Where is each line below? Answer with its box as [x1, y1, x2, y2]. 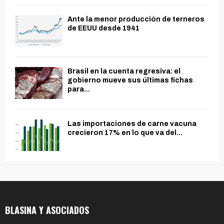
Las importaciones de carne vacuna [67, 119, 196, 127]
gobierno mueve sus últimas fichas [67, 76, 193, 84]
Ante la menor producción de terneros [67, 15, 204, 23]
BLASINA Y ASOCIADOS [5, 203, 89, 216]
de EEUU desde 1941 [67, 24, 139, 32]
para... [67, 85, 90, 93]
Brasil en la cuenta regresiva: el [67, 67, 180, 75]
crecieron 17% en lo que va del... [67, 128, 182, 136]
